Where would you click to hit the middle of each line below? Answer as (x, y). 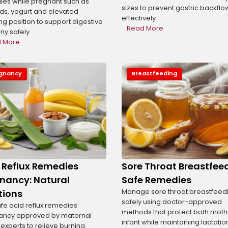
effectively (139, 18)
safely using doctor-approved (172, 202)
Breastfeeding (154, 74)
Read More (145, 28)
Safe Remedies (156, 180)
